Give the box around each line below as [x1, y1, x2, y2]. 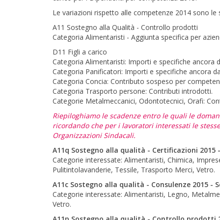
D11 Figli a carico [53, 47, 107, 56]
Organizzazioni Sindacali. [53, 131, 136, 140]
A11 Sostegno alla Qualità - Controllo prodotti [53, 23, 198, 32]
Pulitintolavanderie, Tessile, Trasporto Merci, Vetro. [53, 165, 217, 174]
